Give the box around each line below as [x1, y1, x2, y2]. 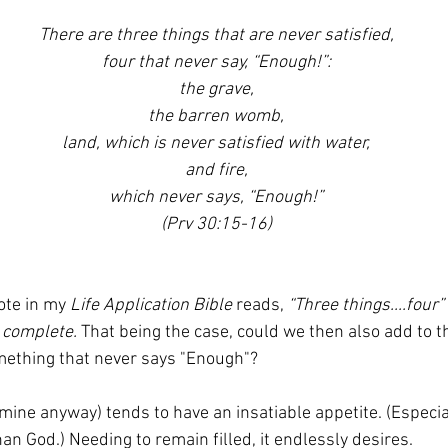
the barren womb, [148, 106, 284, 127]
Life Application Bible [70, 295, 232, 316]
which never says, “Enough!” [109, 187, 323, 208]
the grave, [178, 79, 254, 100]
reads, [232, 295, 288, 316]
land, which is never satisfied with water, [62, 133, 370, 154]
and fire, [184, 160, 248, 181]
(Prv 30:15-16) [160, 214, 272, 235]
